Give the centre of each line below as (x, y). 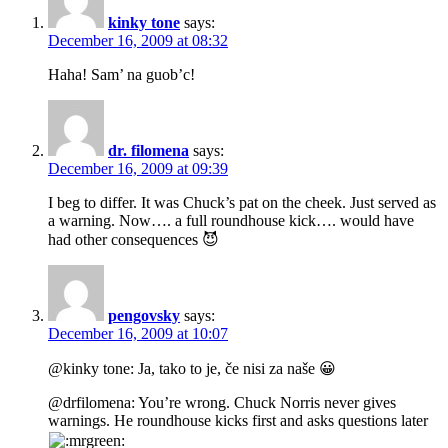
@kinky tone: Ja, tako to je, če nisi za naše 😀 (192, 369)
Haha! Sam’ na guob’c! (121, 75)
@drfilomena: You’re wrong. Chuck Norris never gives (222, 403)
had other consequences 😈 (133, 240)
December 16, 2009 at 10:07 (138, 334)
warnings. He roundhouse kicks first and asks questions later (238, 421)
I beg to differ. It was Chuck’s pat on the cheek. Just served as (242, 203)
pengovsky (144, 316)
